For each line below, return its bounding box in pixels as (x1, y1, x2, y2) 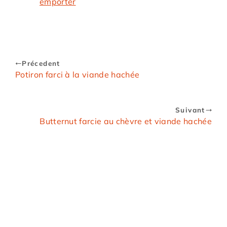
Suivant (175, 105, 205, 115)
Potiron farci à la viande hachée (15, 69, 140, 80)
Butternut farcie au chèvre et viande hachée (40, 116, 212, 127)
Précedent (22, 59, 60, 68)
